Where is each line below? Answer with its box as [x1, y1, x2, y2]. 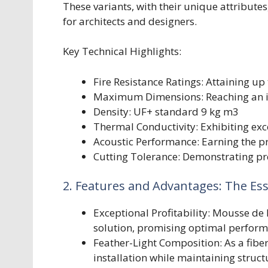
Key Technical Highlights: [62, 44, 181, 59]
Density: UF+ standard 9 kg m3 [93, 104, 239, 118]
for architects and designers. [62, 14, 197, 28]
